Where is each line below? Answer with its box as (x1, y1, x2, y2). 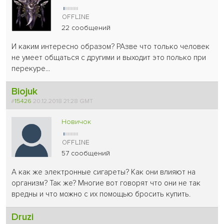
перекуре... (11, 63, 50, 73)
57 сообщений (61, 148, 110, 157)
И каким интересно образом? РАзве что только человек (11, 41, 210, 51)
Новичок (61, 117, 91, 126)
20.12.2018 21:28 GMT (31, 96, 96, 105)
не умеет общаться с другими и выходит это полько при (11, 52, 206, 62)
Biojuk (11, 85, 38, 97)
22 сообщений (61, 23, 111, 32)
